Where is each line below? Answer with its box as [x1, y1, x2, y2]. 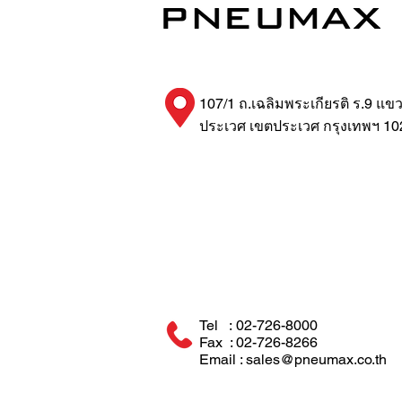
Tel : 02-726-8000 [199, 317, 318, 334]
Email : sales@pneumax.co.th [199, 351, 387, 368]
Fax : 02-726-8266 [199, 334, 318, 351]
